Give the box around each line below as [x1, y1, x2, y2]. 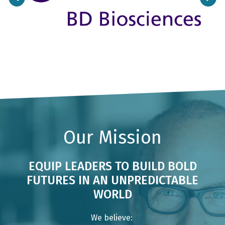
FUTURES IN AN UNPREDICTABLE [27, 173, 198, 187]
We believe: [90, 212, 135, 222]
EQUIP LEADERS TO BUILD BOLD [28, 159, 197, 173]
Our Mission [63, 127, 162, 149]
